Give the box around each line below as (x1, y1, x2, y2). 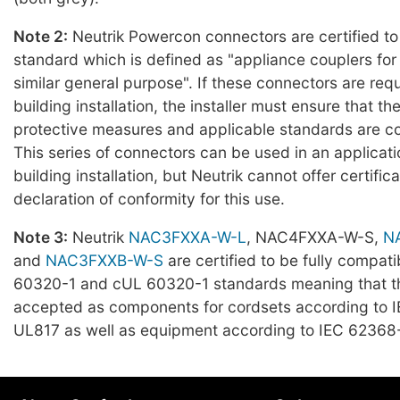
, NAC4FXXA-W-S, (246, 228, 383, 247)
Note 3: (13, 228, 68, 247)
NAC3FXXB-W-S (46, 251, 163, 271)
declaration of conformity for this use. (13, 188, 285, 208)
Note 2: (13, 26, 68, 46)
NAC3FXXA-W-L (129, 228, 246, 247)
